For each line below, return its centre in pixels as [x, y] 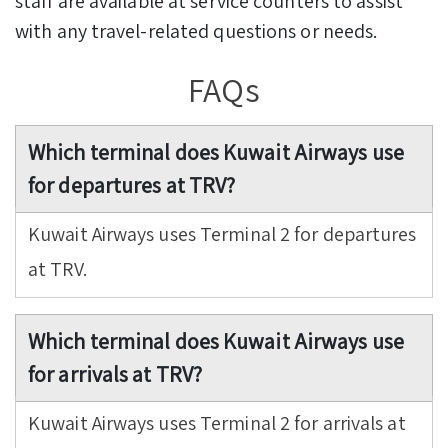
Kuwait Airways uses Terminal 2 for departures [222, 234]
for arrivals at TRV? [115, 374]
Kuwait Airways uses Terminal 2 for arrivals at [217, 423]
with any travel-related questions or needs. [196, 30]
